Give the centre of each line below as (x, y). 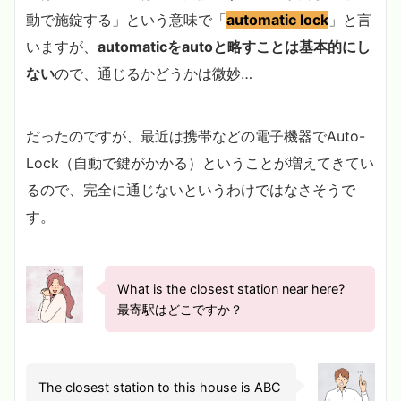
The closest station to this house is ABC (160, 387)
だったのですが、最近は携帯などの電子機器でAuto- (196, 136)
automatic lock (277, 19)
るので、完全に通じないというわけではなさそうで (191, 189)
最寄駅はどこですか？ (180, 309)
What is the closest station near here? (231, 288)
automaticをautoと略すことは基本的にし (234, 46)
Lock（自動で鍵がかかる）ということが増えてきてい (200, 162)
